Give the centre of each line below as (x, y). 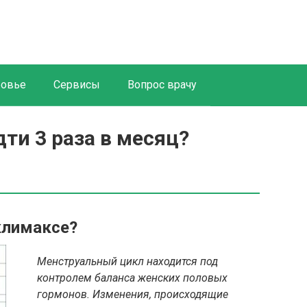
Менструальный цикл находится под (127, 261)
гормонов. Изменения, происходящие (133, 294)
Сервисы (77, 85)
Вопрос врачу (162, 85)
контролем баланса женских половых (132, 278)
